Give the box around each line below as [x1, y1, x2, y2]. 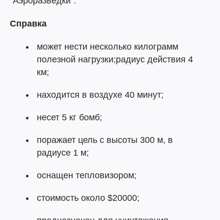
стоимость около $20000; [37, 193, 139, 203]
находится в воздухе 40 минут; [37, 90, 164, 100]
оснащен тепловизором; [37, 170, 137, 181]
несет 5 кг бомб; [37, 112, 102, 123]
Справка [10, 19, 47, 29]
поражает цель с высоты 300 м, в [37, 135, 173, 145]
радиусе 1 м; [37, 148, 89, 158]
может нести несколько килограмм [37, 42, 178, 52]
